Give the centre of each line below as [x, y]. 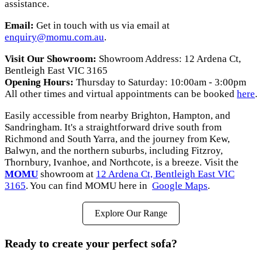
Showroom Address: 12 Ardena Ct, [169, 58]
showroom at [67, 174]
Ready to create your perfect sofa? [91, 243]
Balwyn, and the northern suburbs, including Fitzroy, [114, 150]
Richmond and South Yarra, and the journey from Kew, [117, 139]
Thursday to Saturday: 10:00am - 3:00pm [160, 82]
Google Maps [180, 185]
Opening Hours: [39, 82]
